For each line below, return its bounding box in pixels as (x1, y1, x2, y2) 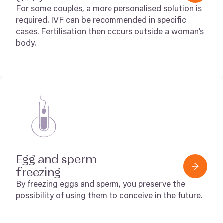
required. (16, 17, 51, 25)
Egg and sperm (16, 154, 97, 166)
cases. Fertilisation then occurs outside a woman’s (16, 28, 204, 37)
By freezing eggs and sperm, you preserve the (16, 181, 185, 189)
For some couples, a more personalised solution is (16, 5, 202, 14)
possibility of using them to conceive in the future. (16, 192, 202, 201)
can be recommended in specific (64, 17, 186, 25)
